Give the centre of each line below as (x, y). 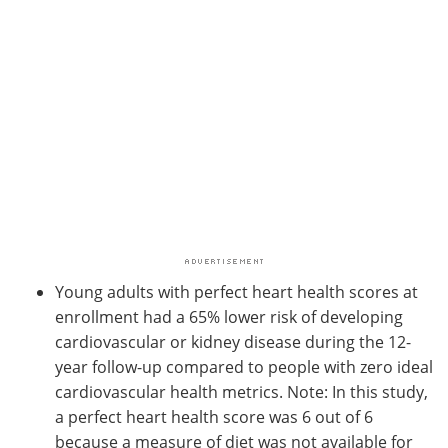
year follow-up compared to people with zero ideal (244, 366)
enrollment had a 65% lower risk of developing (229, 316)
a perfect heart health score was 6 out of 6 (214, 416)
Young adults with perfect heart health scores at (236, 291)
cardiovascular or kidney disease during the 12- (233, 341)
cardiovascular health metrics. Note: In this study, (241, 391)
